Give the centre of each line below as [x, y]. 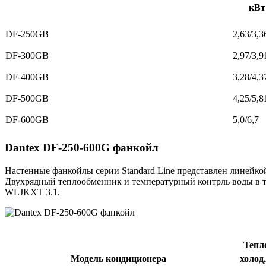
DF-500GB [27, 98]
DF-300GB [27, 55]
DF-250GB [27, 34]
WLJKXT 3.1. [32, 192]
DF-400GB [27, 77]
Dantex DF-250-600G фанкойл [82, 148]
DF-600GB [27, 119]
